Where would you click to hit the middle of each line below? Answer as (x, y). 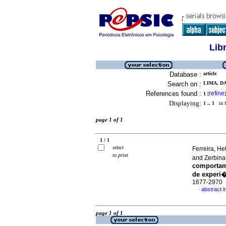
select (118, 148)
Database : (185, 74)
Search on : (184, 84)
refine (217, 93)
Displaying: (185, 103)
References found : (174, 94)
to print (120, 155)
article (210, 73)
